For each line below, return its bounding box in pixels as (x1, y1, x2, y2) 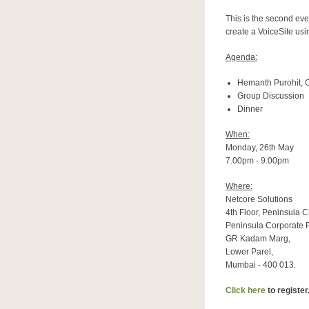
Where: (226, 181, 252, 192)
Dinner (237, 104, 263, 114)
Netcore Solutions (226, 195, 292, 205)
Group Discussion (237, 91, 304, 101)
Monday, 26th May (226, 143, 294, 153)
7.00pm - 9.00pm (226, 156, 289, 166)
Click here (226, 286, 266, 296)
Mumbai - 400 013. (226, 260, 296, 270)
